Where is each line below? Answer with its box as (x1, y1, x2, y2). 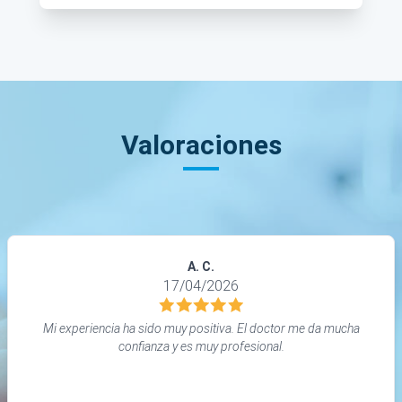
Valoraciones (120, 129, 282, 162)
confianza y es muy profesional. (118, 339, 284, 354)
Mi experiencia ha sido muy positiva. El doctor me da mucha (42, 321, 360, 336)
